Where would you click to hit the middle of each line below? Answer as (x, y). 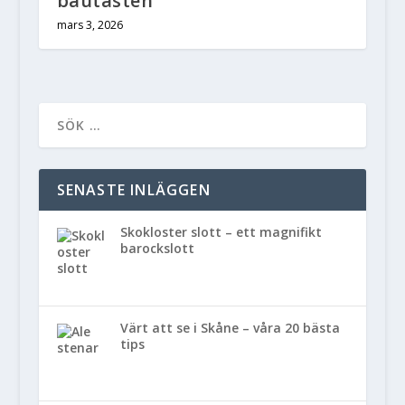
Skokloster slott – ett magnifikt (221, 231)
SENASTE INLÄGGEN (133, 189)
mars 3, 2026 (89, 24)
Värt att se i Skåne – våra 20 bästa (231, 327)
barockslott (158, 248)
